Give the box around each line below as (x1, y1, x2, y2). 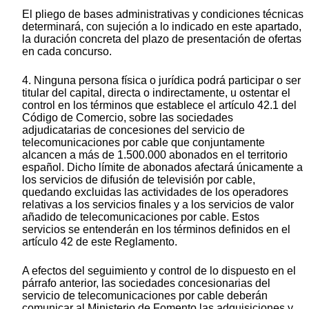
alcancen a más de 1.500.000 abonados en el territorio (22, 149, 288, 161)
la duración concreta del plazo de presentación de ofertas (22, 33, 301, 46)
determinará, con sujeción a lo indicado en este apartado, (22, 21, 301, 33)
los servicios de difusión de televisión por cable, (22, 174, 255, 186)
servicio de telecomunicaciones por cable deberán (22, 290, 268, 302)
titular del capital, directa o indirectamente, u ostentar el (22, 87, 290, 99)
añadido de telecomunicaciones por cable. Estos (22, 211, 259, 223)
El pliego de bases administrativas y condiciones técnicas (22, 8, 303, 21)
